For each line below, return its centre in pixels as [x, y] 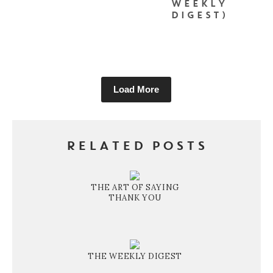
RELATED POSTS [136, 147]
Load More [136, 89]
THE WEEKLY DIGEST [135, 256]
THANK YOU [135, 197]
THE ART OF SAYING [135, 187]
